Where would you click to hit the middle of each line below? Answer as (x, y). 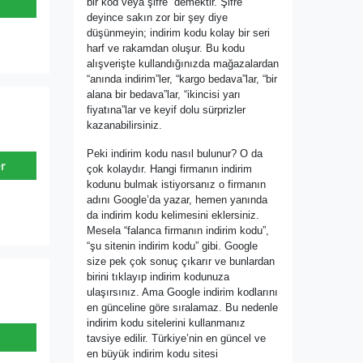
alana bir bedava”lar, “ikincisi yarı (164, 95)
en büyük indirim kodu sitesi (152, 354)
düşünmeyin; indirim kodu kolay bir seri (178, 33)
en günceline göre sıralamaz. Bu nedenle (182, 308)
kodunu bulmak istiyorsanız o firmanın (176, 185)
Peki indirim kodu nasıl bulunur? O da (175, 154)
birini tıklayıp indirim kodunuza (158, 277)
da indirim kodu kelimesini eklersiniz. (173, 216)
